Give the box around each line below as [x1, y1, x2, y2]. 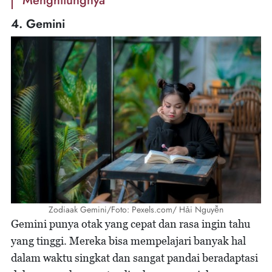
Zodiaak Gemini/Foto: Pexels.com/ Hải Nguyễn [49, 203, 223, 216]
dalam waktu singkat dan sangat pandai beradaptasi [11, 251, 258, 264]
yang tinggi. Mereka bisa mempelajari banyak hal [11, 234, 246, 247]
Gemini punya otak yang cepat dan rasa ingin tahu [11, 217, 250, 230]
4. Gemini [11, 15, 65, 33]
